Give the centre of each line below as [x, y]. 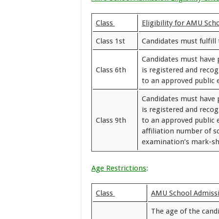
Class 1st [110, 41]
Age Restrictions [119, 168]
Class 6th [111, 70]
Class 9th [111, 120]
